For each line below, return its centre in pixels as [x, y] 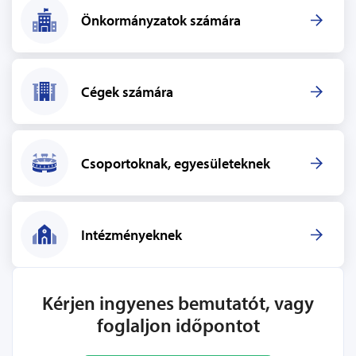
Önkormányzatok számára [161, 20]
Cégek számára [127, 91]
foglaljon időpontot [178, 325]
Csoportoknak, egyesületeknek [176, 163]
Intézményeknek [132, 234]
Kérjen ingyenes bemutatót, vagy [178, 303]
